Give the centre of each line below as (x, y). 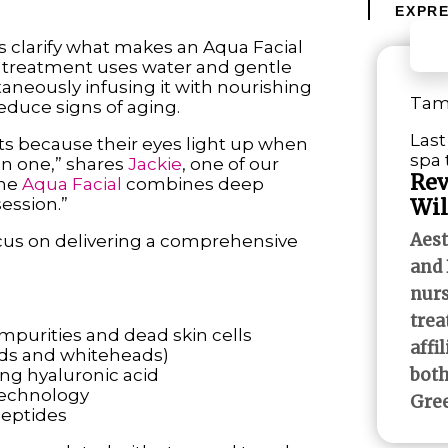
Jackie (154, 163)
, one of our (230, 163)
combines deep (192, 183)
